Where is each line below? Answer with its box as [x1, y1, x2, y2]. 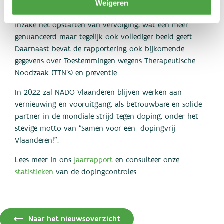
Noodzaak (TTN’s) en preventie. [15, 69, 118, 77]
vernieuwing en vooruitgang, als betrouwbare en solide [15, 101, 202, 109]
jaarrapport [74, 156, 113, 164]
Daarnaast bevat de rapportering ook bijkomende [15, 45, 184, 53]
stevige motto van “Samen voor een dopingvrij [15, 125, 175, 133]
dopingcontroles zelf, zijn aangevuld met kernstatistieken [15, 9, 208, 17]
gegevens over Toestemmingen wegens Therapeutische [15, 57, 195, 65]
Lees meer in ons [15, 156, 74, 164]
